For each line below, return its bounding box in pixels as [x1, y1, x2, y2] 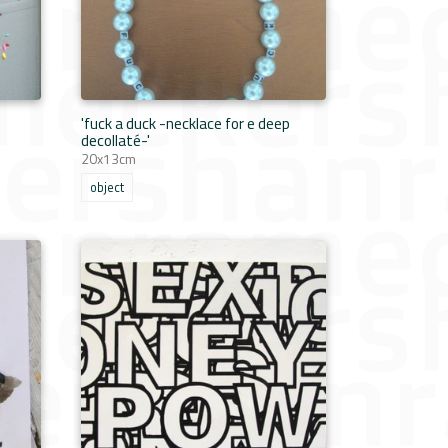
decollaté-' [81, 128, 150, 152]
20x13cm [81, 148, 136, 169]
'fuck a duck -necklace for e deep [81, 111, 290, 135]
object [90, 178, 124, 197]
